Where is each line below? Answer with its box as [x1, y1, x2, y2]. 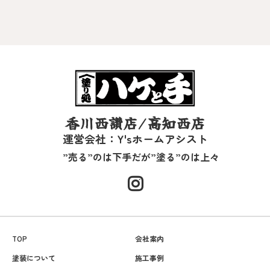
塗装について [12, 252, 55, 263]
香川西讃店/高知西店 [65, 111, 205, 133]
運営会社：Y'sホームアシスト [62, 130, 208, 146]
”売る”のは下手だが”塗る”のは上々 [63, 149, 219, 164]
